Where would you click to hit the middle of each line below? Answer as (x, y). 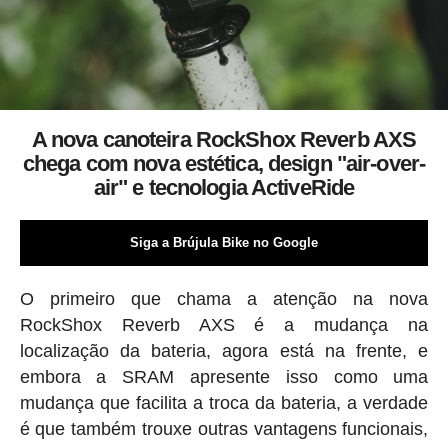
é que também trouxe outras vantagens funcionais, (224, 428)
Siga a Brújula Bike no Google (223, 242)
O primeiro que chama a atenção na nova (224, 298)
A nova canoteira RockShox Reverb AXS (224, 139)
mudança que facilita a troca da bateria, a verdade (224, 402)
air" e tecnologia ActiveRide (224, 187)
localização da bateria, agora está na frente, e (224, 350)
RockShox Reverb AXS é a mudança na (224, 324)
